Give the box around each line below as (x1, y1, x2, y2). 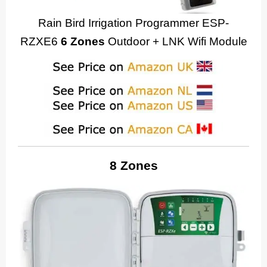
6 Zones (57, 35, 105, 48)
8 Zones (109, 158, 158, 173)
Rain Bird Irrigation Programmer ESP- (38, 16, 229, 29)
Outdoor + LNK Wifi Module (104, 35, 247, 48)
